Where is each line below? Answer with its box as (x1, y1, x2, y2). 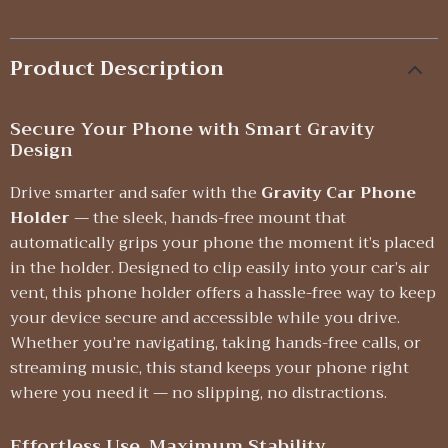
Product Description (10, 51, 224, 86)
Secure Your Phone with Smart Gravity (10, 113, 375, 145)
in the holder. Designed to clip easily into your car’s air (10, 254, 430, 282)
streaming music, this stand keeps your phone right (10, 354, 409, 382)
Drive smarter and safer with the (10, 179, 261, 207)
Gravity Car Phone (261, 179, 416, 207)
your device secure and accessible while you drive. (10, 304, 400, 332)
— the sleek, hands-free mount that (70, 204, 346, 232)
